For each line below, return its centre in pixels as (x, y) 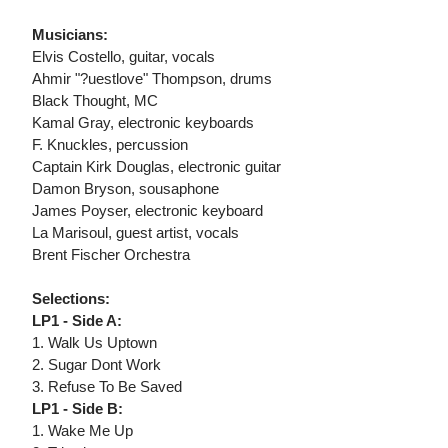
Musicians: (70, 35)
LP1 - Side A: (77, 321)
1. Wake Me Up (82, 431)
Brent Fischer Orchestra (111, 255)
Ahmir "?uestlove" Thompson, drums (152, 79)
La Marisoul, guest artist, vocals (135, 233)
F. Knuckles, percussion (110, 145)
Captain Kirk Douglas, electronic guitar (156, 167)
